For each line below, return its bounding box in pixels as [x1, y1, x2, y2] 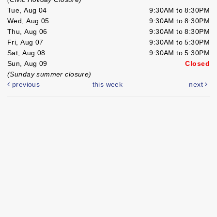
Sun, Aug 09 [7, 59, 47, 67]
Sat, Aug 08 [7, 48, 46, 57]
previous [10, 80, 40, 88]
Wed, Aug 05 [7, 16, 49, 25]
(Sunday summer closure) [7, 70, 92, 78]
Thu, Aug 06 [7, 27, 47, 35]
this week [92, 80, 123, 88]
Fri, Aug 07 [7, 38, 44, 46]
